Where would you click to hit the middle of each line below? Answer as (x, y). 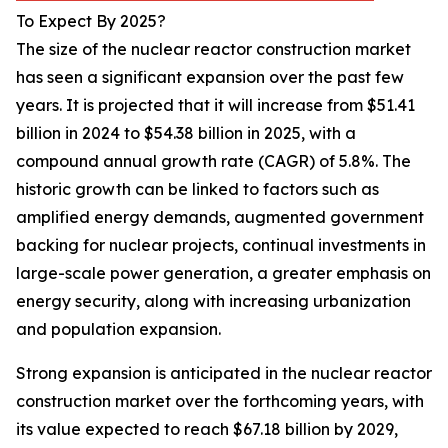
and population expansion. (118, 329)
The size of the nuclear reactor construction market (213, 49)
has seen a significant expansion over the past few (210, 77)
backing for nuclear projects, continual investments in (221, 245)
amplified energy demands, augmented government (220, 217)
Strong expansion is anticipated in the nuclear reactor (224, 373)
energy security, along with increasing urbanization (213, 301)
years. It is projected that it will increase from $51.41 (215, 105)
